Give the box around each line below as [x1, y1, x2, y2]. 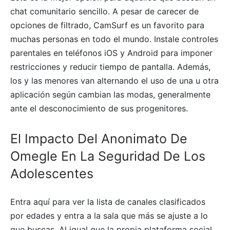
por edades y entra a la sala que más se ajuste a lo [10, 210, 208, 221]
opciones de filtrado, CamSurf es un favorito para [10, 20, 204, 31]
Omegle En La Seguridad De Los [10, 148, 205, 164]
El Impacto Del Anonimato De [10, 131, 187, 147]
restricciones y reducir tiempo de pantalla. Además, [10, 62, 210, 72]
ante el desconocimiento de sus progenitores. [10, 103, 188, 114]
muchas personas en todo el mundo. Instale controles [10, 34, 218, 45]
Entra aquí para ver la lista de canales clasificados [10, 197, 205, 207]
